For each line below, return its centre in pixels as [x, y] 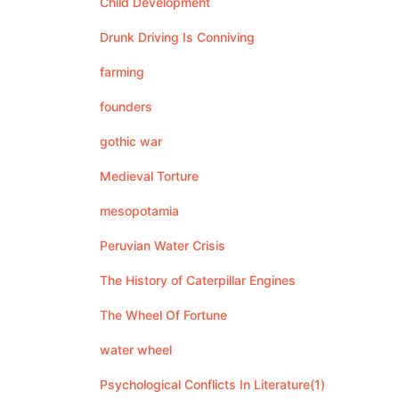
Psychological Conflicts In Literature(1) [212, 384]
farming [122, 72]
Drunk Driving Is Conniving [177, 37]
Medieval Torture [149, 176]
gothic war [131, 141]
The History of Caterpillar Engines [198, 280]
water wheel [136, 350]
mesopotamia [139, 211]
